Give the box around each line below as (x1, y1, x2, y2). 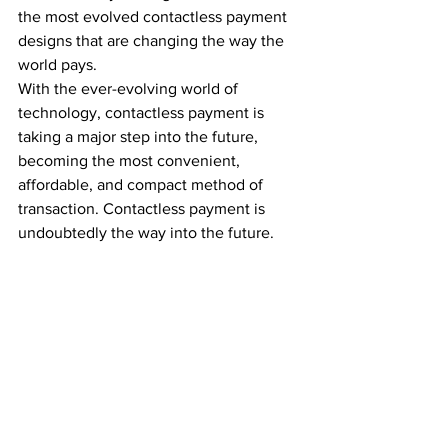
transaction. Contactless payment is (18, 200, 269, 217)
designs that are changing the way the (18, 32, 288, 49)
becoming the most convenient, (18, 152, 244, 169)
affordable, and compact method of (18, 176, 267, 193)
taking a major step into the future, (18, 128, 262, 145)
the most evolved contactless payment (18, 8, 291, 25)
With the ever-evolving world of (18, 80, 242, 97)
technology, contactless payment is (18, 104, 268, 121)
